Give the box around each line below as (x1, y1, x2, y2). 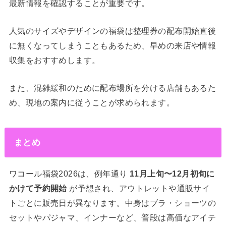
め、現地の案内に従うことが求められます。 (9, 98, 175, 107)
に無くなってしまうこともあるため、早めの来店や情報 (9, 40, 216, 50)
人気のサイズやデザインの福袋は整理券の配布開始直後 (9, 26, 216, 35)
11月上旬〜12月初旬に (129, 168, 215, 178)
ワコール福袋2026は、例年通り (9, 168, 130, 178)
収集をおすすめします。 (9, 55, 100, 65)
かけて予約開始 (9, 183, 67, 193)
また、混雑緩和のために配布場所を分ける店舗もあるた (9, 83, 216, 93)
